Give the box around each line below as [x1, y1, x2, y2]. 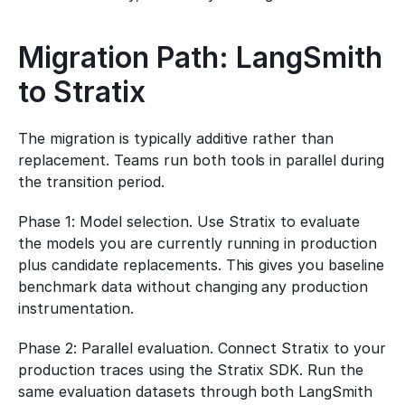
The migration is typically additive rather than [18, 129, 334, 147]
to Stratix [18, 74, 146, 109]
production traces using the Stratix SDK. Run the [18, 361, 364, 379]
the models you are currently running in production [18, 234, 378, 252]
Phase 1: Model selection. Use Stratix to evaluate [18, 212, 361, 231]
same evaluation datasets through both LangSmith [18, 382, 373, 400]
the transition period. [18, 173, 165, 191]
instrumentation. [18, 299, 134, 317]
